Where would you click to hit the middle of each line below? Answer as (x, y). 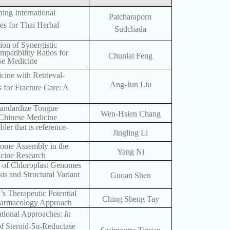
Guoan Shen (130, 176)
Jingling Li (131, 133)
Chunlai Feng (131, 56)
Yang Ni (130, 152)
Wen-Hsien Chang (130, 114)
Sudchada (131, 29)
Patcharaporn (130, 17)
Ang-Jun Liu (130, 84)
